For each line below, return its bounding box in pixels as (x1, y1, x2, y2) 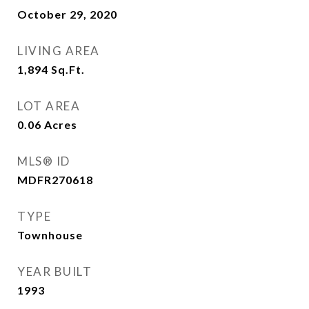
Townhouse (17, 228, 83, 241)
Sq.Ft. (51, 63, 85, 76)
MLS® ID (17, 154, 70, 168)
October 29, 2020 (17, 8, 117, 21)
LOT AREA (17, 99, 80, 113)
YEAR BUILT (17, 264, 92, 279)
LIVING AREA (17, 43, 100, 58)
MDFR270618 (17, 173, 93, 186)
